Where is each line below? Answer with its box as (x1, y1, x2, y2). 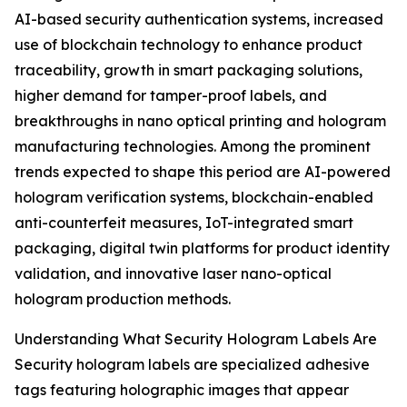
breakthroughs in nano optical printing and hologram (15, 112, 386, 131)
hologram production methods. (15, 290, 231, 309)
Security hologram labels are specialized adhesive (15, 355, 370, 374)
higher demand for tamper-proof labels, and (15, 86, 327, 105)
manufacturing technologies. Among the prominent (15, 137, 371, 156)
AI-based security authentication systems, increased (15, 10, 383, 29)
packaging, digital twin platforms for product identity (15, 239, 390, 258)
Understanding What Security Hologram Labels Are (15, 330, 377, 349)
